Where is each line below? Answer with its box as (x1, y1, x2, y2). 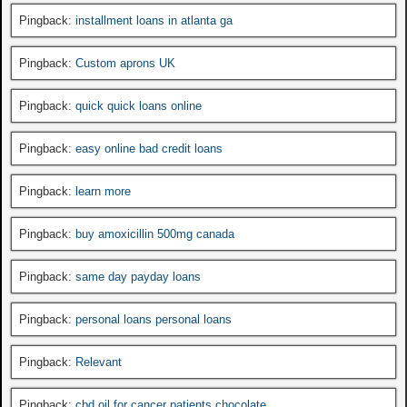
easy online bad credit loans (75, 141, 223, 155)
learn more (75, 184, 131, 198)
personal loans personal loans (75, 312, 232, 326)
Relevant (75, 354, 122, 369)
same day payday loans (75, 269, 201, 283)
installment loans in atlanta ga (75, 13, 233, 27)
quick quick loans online (75, 98, 202, 113)
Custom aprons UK (75, 55, 175, 70)
